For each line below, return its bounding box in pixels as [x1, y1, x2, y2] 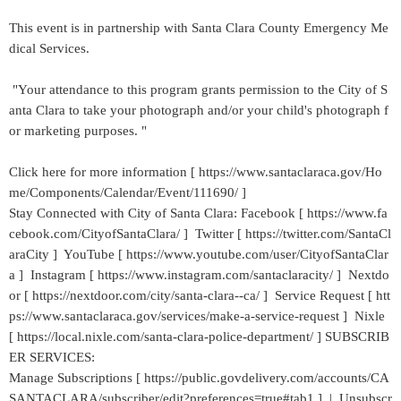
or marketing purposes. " [9, 124, 147, 138]
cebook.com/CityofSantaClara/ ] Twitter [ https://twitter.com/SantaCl [9, 226, 391, 241]
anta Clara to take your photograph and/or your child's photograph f [9, 103, 388, 117]
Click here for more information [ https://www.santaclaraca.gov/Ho [9, 165, 382, 179]
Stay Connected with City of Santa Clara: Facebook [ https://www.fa [9, 206, 388, 220]
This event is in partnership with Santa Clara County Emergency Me [9, 21, 388, 35]
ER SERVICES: [9, 350, 95, 364]
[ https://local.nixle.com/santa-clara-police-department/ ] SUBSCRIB [9, 329, 389, 344]
